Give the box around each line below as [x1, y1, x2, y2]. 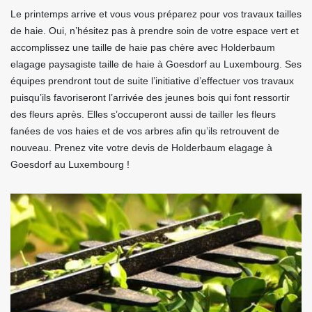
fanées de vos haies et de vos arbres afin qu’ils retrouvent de [10, 125, 279, 137]
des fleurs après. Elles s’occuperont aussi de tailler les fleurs [10, 109, 276, 120]
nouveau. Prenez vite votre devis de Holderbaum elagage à [10, 142, 272, 154]
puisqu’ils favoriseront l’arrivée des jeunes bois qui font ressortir [10, 92, 290, 104]
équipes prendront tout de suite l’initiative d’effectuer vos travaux [10, 75, 294, 87]
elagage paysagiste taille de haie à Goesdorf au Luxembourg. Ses [10, 58, 302, 70]
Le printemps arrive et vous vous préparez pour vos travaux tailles [10, 8, 302, 20]
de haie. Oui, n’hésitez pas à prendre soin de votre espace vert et [10, 25, 299, 37]
